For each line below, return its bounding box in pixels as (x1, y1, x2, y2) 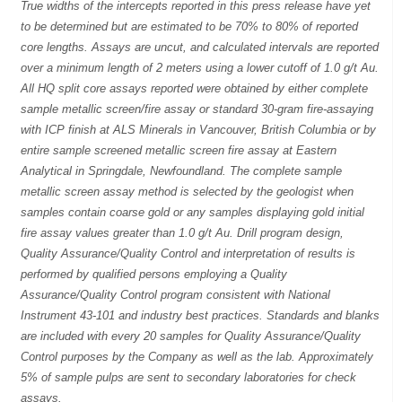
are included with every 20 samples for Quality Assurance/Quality (21, 329, 362, 344)
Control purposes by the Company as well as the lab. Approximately (21, 350, 374, 364)
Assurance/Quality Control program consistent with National (21, 288, 331, 302)
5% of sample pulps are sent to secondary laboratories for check (21, 371, 357, 385)
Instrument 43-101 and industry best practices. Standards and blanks (21, 309, 380, 323)
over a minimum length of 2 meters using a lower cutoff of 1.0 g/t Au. (21, 61, 380, 75)
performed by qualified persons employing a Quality (21, 267, 288, 282)
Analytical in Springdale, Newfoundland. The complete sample (21, 164, 343, 179)
